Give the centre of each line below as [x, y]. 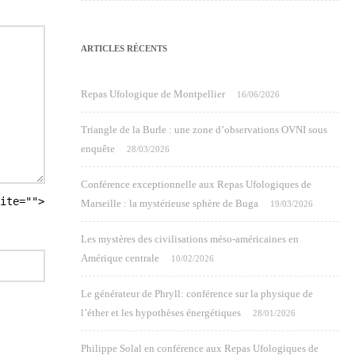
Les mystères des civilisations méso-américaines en [190, 239]
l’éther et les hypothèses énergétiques [161, 313]
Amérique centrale [120, 258]
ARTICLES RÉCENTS [124, 48]
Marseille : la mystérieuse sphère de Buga [170, 203]
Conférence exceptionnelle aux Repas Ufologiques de [196, 184]
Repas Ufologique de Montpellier [153, 94]
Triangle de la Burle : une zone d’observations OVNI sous [204, 130]
